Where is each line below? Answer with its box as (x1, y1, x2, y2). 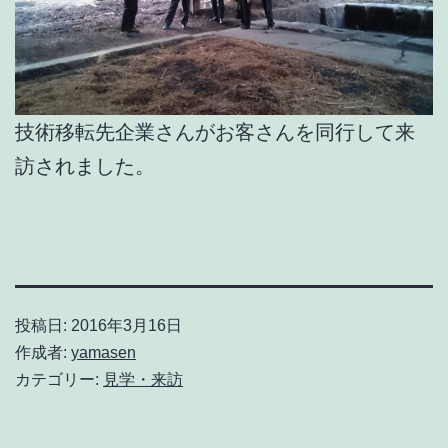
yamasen (71, 344, 136, 362)
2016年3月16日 (71, 317, 182, 335)
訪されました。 (15, 155, 155, 178)
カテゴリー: (15, 371, 103, 389)
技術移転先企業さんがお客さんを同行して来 (15, 121, 415, 144)
